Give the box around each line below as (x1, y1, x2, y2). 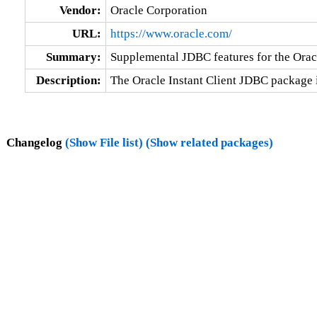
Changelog (6, 135, 65, 149)
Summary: (45, 50, 101, 64)
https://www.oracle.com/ (110, 26, 232, 40)
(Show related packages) (145, 135, 273, 149)
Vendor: (59, 3, 101, 17)
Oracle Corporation (110, 3, 207, 17)
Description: (35, 73, 101, 87)
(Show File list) (64, 135, 143, 149)
